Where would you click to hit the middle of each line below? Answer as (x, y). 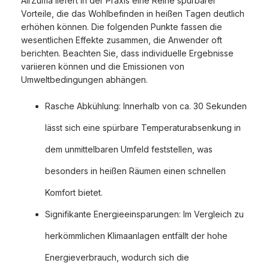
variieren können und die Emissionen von (103, 67)
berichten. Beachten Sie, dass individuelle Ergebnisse (127, 53)
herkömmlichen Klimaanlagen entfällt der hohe (136, 236)
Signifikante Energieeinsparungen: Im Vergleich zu (144, 214)
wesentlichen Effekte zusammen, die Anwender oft (122, 40)
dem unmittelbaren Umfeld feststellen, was (129, 150)
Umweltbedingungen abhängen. (84, 80)
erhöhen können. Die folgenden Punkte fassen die (122, 27)
